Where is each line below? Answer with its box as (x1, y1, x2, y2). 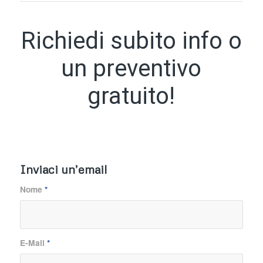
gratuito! (87, 82, 176, 110)
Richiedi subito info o (21, 26, 36, 55)
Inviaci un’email (19, 161, 107, 176)
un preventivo (61, 54, 202, 82)
